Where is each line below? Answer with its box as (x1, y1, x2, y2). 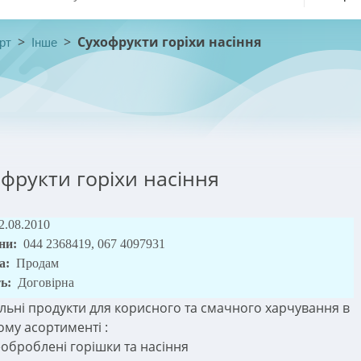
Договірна (18, 276, 74, 289)
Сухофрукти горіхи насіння (77, 33, 261, 51)
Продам (16, 256, 65, 270)
